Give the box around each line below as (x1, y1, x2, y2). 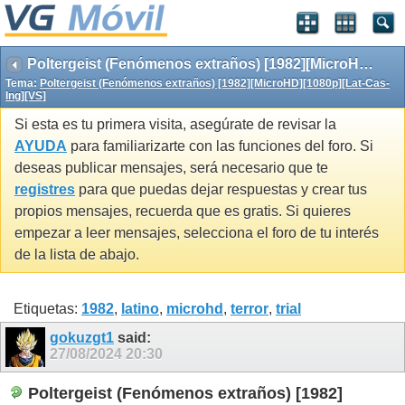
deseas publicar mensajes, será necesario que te (14, 160, 328, 176)
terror (231, 300, 268, 316)
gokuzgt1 (50, 329, 114, 345)
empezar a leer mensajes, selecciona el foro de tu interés (14, 225, 379, 241)
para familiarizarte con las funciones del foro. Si (67, 138, 373, 155)
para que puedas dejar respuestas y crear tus (75, 182, 367, 198)
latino (121, 300, 159, 316)
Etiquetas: (14, 300, 81, 316)
